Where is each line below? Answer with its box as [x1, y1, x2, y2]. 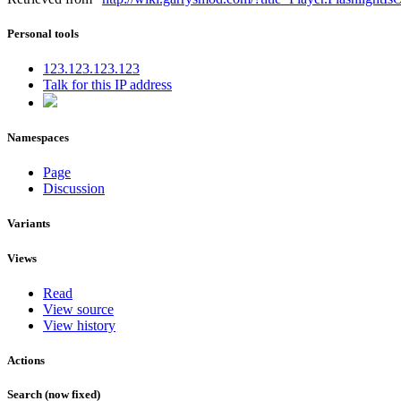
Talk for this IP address [43, 76, 172, 92]
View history [43, 317, 115, 333]
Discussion [43, 181, 105, 197]
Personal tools [7, 26, 79, 40]
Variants [7, 217, 50, 231]
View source [43, 301, 114, 317]
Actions [7, 353, 45, 367]
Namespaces [7, 131, 69, 145]
